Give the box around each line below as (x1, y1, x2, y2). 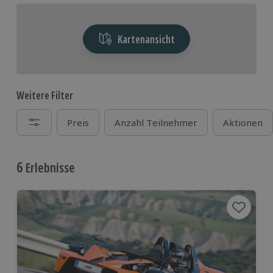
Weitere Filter (16, 88, 73, 102)
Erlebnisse (23, 159, 75, 176)
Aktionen (223, 116, 263, 129)
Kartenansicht (117, 32, 175, 46)
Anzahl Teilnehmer (115, 116, 197, 129)
